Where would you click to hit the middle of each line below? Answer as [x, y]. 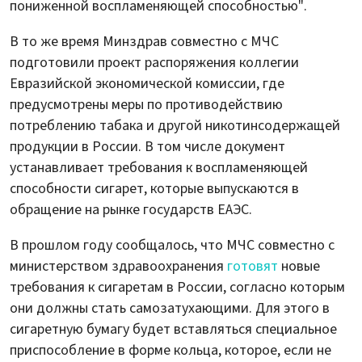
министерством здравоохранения [118, 267]
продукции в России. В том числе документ [147, 147]
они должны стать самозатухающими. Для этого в [170, 309]
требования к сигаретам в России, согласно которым [177, 288]
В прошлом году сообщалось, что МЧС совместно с [172, 246]
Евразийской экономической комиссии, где [147, 84]
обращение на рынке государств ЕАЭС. [131, 210]
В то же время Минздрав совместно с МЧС [144, 42]
